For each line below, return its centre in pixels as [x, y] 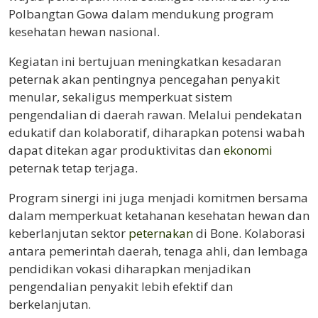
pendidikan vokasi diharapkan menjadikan [130, 268]
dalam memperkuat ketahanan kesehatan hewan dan [159, 215]
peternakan [161, 233]
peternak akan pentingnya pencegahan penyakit [144, 79]
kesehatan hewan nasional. [84, 31]
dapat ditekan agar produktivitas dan [116, 150]
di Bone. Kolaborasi [249, 233]
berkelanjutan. [50, 304]
